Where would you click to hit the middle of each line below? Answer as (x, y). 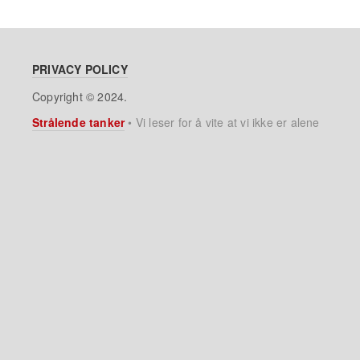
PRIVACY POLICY (80, 69)
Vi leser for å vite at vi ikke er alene (227, 122)
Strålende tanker (79, 122)
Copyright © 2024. (80, 96)
